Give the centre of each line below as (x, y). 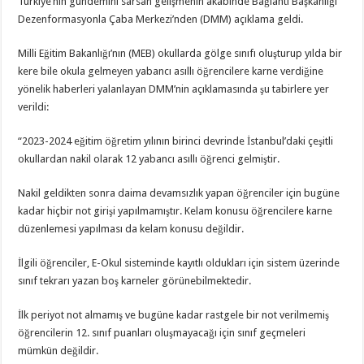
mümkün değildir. (58, 351)
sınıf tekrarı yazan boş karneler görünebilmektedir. (135, 281)
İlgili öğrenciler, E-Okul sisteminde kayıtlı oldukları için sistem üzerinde (179, 263)
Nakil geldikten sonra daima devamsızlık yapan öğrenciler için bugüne (179, 193)
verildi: (34, 107)
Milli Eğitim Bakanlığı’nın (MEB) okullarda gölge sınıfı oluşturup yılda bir (180, 53)
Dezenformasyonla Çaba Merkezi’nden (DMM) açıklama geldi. (161, 19)
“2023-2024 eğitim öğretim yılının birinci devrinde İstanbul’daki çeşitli (176, 141)
